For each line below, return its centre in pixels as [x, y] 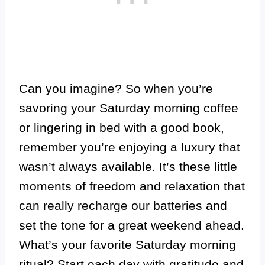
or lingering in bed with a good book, [122, 127]
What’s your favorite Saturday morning [127, 245]
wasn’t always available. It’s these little [128, 167]
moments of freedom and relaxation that [132, 186]
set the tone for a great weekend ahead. [132, 225]
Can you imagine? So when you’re [116, 88]
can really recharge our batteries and [123, 206]
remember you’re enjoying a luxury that [130, 147]
